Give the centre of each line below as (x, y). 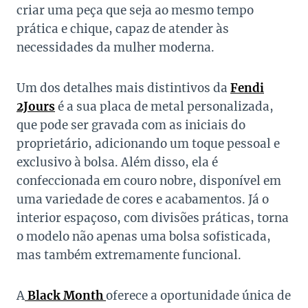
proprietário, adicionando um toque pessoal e (148, 144)
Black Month (67, 296)
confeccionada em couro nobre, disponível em (149, 181)
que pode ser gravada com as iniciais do (131, 125)
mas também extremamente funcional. (129, 255)
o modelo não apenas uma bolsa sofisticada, (144, 237)
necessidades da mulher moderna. (115, 48)
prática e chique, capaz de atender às (123, 29)
